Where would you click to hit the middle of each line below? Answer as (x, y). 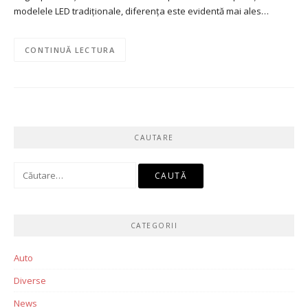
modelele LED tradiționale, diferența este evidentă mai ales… (141, 11)
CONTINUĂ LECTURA (70, 49)
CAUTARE (154, 138)
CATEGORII (154, 226)
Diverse (30, 281)
